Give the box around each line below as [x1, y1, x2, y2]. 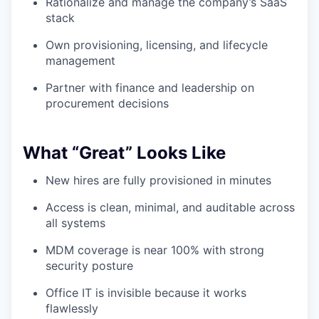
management [46, 53, 115, 68]
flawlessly [46, 301, 98, 315]
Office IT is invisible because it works [46, 286, 246, 300]
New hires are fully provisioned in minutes [46, 173, 271, 187]
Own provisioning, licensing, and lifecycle [46, 38, 268, 52]
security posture [46, 258, 133, 273]
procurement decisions [46, 96, 169, 110]
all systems [46, 216, 105, 230]
